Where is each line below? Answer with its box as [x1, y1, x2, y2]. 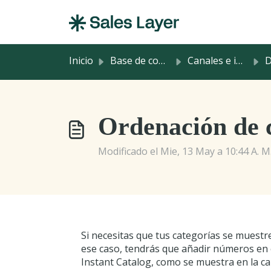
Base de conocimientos [110, 54, 158, 67]
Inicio [69, 54, 93, 67]
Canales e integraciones [188, 54, 236, 67]
